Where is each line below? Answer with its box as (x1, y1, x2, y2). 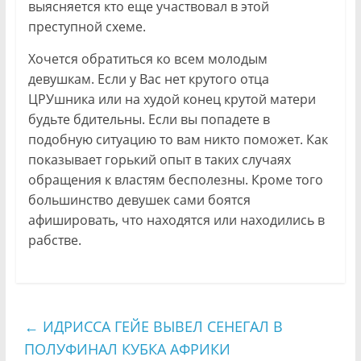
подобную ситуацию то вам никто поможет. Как (27, 131, 328, 149)
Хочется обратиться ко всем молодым (27, 50, 268, 68)
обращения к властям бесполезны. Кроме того (27, 171, 323, 189)
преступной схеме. (27, 18, 146, 36)
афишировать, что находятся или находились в (27, 211, 325, 230)
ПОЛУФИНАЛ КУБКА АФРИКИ (23, 339, 230, 359)
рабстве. (27, 231, 81, 250)
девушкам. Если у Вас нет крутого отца (27, 70, 269, 89)
